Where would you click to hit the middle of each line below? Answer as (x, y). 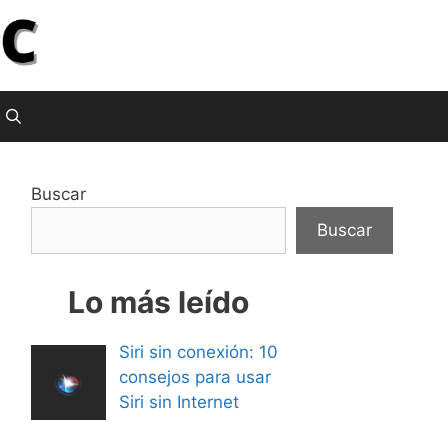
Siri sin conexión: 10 (198, 351)
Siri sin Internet (178, 401)
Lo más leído (158, 301)
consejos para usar (194, 376)
